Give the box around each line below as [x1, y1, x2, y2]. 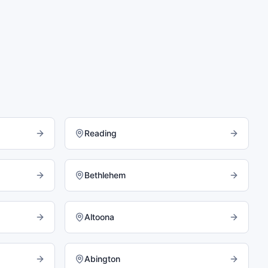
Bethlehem [84, 170, 126, 180]
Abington [84, 254, 120, 264]
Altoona [84, 212, 114, 222]
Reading [84, 128, 117, 138]
